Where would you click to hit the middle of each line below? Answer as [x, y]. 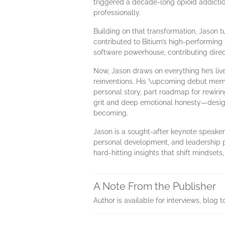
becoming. [111, 113]
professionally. [117, 13]
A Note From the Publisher [155, 186]
